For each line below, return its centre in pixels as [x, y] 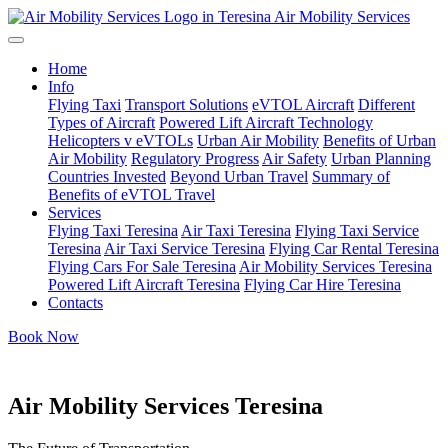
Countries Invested [107, 176]
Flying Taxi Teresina [113, 230]
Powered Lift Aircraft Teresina [144, 284]
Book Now [43, 336]
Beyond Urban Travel [239, 176]
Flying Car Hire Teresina [322, 284]
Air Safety [294, 158]
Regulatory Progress [195, 158]
